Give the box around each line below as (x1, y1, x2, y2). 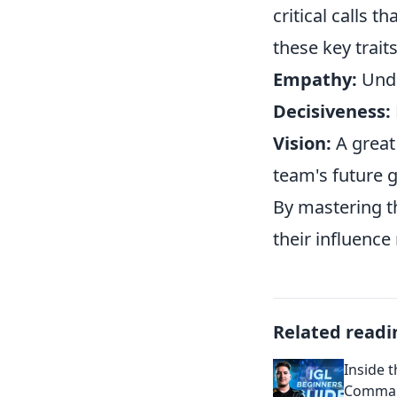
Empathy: (273, 67, 357, 91)
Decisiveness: (273, 99, 391, 123)
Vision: (273, 131, 331, 155)
